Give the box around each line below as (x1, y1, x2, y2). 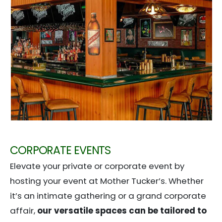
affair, (10, 205, 37, 217)
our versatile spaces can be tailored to (37, 205, 207, 217)
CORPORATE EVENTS (10, 143, 111, 159)
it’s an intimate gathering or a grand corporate (10, 190, 206, 202)
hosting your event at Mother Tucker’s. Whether (10, 175, 204, 187)
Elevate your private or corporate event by (10, 160, 184, 172)
